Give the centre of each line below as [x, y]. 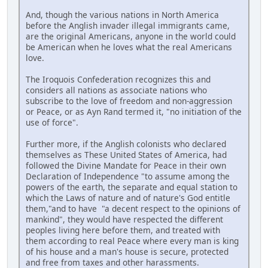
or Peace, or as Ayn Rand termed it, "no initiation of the [134, 111]
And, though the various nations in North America [122, 14]
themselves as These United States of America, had [126, 154]
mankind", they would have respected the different [124, 219]
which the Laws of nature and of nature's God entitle [128, 197]
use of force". [52, 122]
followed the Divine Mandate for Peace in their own [126, 165]
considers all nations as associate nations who [116, 90]
